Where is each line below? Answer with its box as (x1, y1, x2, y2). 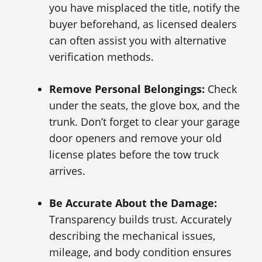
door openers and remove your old (49, 130, 222, 145)
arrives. (49, 163, 85, 178)
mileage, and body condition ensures (49, 244, 232, 259)
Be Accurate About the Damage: (49, 195, 217, 210)
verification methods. (49, 49, 154, 64)
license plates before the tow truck (49, 147, 219, 161)
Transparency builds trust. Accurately (49, 212, 232, 226)
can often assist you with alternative (49, 33, 226, 47)
